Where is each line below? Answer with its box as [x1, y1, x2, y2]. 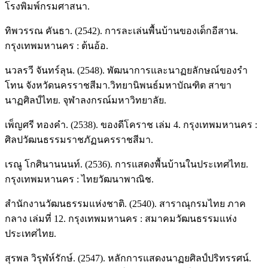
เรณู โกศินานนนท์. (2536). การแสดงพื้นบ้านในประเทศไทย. [5, 159, 248, 169]
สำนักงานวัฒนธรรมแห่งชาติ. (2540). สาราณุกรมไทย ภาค [5, 198, 246, 209]
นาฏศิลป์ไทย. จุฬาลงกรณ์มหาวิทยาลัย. [5, 95, 166, 105]
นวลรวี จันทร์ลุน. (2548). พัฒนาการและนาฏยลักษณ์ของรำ [5, 65, 248, 75]
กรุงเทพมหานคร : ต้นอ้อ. [5, 40, 108, 51]
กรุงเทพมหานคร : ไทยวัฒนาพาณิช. [5, 173, 154, 184]
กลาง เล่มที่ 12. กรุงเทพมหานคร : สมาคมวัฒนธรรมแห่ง [5, 213, 237, 224]
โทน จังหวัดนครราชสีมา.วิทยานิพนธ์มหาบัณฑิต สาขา [5, 80, 232, 90]
